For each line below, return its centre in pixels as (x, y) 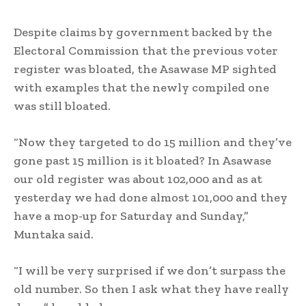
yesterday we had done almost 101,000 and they (151, 198)
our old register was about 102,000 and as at (138, 179)
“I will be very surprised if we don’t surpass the (150, 271)
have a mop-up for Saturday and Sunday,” (131, 216)
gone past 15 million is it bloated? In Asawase (142, 161)
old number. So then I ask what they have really (151, 289)
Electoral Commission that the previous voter (146, 51)
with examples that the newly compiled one (141, 88)
